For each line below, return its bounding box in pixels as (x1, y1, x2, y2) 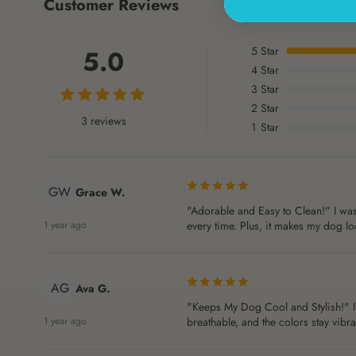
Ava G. (75, 281, 110, 297)
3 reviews (80, 113, 126, 130)
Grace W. (75, 184, 126, 201)
